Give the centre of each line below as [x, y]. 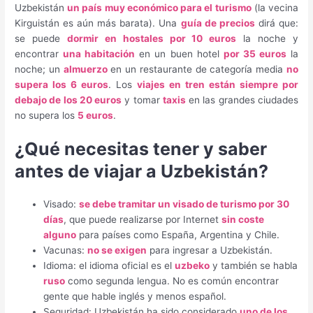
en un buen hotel [179, 53]
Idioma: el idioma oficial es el [109, 266]
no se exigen [117, 250]
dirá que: [276, 23]
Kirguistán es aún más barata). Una [98, 23]
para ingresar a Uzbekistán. [210, 250]
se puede [41, 38]
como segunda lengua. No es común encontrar [172, 281]
